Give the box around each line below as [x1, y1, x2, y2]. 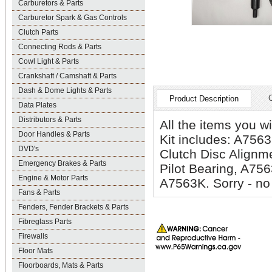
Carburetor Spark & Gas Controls [18, 13, 127, 22]
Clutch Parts [18, 28, 58, 36]
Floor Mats [18, 246, 53, 255]
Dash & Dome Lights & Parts [18, 86, 112, 95]
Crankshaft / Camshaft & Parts [18, 72, 117, 80]
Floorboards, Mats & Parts [18, 261, 103, 270]
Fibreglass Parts [18, 217, 72, 226]
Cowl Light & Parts [18, 57, 79, 66]
